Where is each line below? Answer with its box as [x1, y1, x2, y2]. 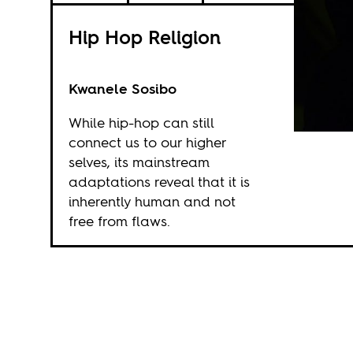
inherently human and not [68, 191, 236, 211]
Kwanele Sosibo [68, 79, 176, 98]
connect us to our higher [68, 132, 226, 152]
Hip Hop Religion [68, 24, 221, 50]
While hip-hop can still [68, 113, 214, 132]
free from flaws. [68, 211, 170, 231]
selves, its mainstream [68, 152, 210, 172]
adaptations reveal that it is [68, 172, 250, 191]
